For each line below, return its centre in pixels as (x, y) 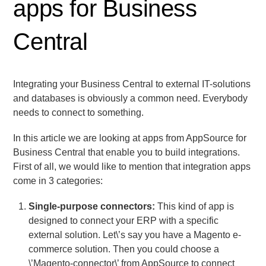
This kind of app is (194, 207)
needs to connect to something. (79, 112)
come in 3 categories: (58, 180)
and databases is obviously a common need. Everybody (131, 98)
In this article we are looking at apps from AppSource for (130, 138)
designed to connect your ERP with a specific (123, 221)
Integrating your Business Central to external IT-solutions (132, 84)
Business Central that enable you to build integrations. (127, 152)
